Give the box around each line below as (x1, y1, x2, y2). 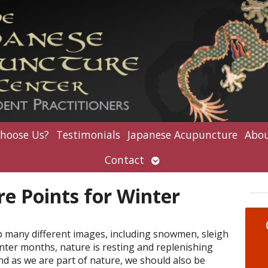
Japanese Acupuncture (127, 127, 237, 142)
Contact (105, 153, 144, 167)
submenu (151, 166, 197, 181)
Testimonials (56, 127, 120, 142)
